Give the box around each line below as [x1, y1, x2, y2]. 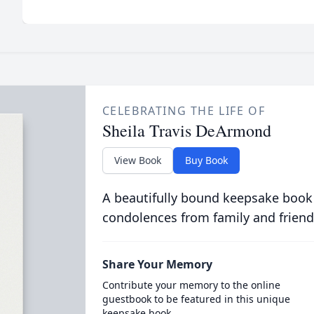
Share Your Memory [102, 257, 212, 272]
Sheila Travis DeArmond [102, 119, 271, 142]
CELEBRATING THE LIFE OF [102, 103, 266, 118]
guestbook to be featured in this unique [102, 292, 290, 306]
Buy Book [184, 153, 228, 167]
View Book [114, 153, 161, 167]
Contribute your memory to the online [102, 278, 280, 292]
